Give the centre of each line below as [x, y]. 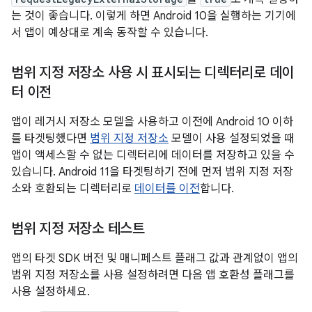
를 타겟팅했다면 [50, 139]
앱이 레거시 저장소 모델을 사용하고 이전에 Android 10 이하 [152, 122]
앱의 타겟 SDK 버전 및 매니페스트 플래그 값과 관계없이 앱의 [155, 258]
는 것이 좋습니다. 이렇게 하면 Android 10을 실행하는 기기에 [154, 16]
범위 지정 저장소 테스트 [78, 229]
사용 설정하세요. [50, 292]
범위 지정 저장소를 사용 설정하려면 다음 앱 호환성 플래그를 [153, 275]
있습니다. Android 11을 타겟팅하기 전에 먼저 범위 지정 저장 [152, 172]
